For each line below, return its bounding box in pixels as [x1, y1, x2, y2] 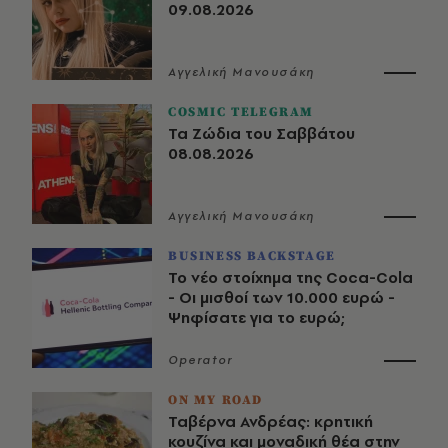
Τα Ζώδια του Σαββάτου [168, 122, 355, 144]
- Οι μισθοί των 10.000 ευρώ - [168, 286, 395, 308]
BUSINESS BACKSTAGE [168, 247, 336, 264]
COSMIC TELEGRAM [168, 103, 314, 120]
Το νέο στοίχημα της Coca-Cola [168, 266, 413, 288]
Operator [168, 351, 233, 368]
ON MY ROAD [168, 391, 263, 408]
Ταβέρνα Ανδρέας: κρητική [168, 410, 373, 432]
